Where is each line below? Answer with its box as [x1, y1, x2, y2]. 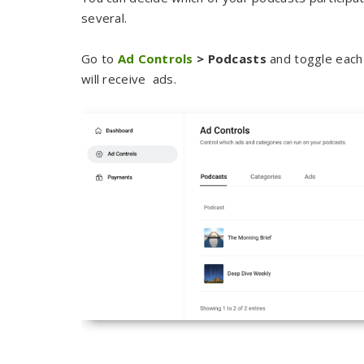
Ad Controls [117, 50, 193, 67]
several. [81, 10, 128, 26]
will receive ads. [81, 71, 177, 87]
